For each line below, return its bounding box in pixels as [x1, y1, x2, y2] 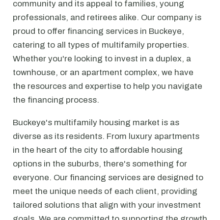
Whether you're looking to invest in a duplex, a [13, 54, 191, 63]
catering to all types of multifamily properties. [13, 40, 189, 50]
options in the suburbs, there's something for [13, 159, 187, 168]
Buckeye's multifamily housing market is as [13, 118, 179, 127]
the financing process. [13, 95, 99, 105]
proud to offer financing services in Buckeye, [13, 27, 184, 36]
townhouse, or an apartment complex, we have [13, 68, 193, 77]
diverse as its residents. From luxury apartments [13, 132, 199, 141]
